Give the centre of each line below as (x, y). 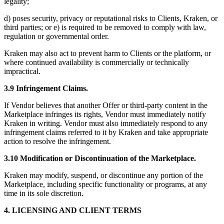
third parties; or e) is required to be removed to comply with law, (105, 27)
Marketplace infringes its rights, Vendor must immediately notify (105, 114)
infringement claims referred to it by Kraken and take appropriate (106, 132)
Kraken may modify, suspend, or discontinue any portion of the (103, 175)
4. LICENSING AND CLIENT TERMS (73, 210)
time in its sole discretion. (44, 193)
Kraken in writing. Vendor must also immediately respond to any (106, 123)
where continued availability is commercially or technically (96, 62)
